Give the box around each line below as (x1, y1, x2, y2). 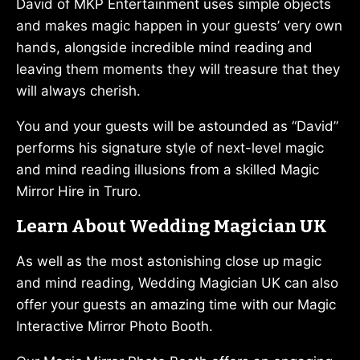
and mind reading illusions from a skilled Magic (16, 161, 319, 178)
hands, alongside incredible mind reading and (16, 39, 313, 55)
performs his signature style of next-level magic (16, 139, 324, 156)
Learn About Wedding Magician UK (16, 215, 327, 237)
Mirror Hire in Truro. (16, 182, 141, 199)
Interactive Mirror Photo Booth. (16, 317, 213, 334)
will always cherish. (16, 82, 141, 99)
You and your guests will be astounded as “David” (16, 117, 338, 134)
